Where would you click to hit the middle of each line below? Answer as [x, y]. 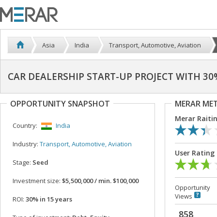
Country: [25, 125]
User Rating [195, 153]
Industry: [25, 144]
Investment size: [37, 181]
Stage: [22, 163]
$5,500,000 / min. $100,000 [100, 181]
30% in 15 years [48, 199]
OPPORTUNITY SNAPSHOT [60, 104]
